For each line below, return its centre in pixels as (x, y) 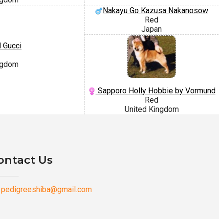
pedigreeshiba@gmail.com (46, 189)
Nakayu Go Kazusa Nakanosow (155, 10)
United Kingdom (152, 109)
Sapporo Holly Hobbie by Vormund (155, 91)
